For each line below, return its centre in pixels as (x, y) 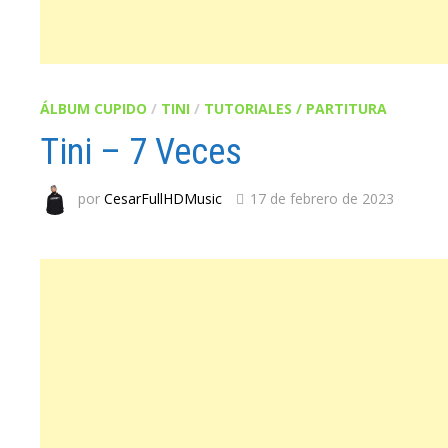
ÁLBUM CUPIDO (94, 108)
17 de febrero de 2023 (322, 198)
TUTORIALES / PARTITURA (296, 108)
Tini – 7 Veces (141, 152)
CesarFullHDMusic (163, 198)
